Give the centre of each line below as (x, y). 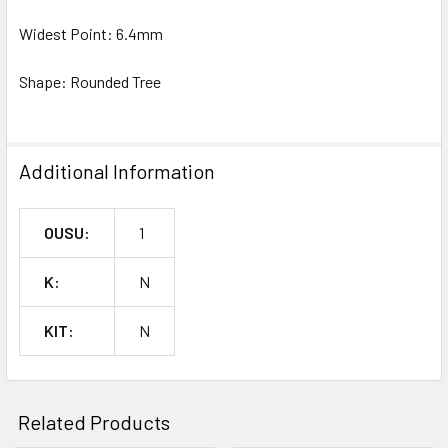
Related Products (94, 422)
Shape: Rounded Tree (90, 81)
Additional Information (117, 171)
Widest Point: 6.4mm (91, 33)
